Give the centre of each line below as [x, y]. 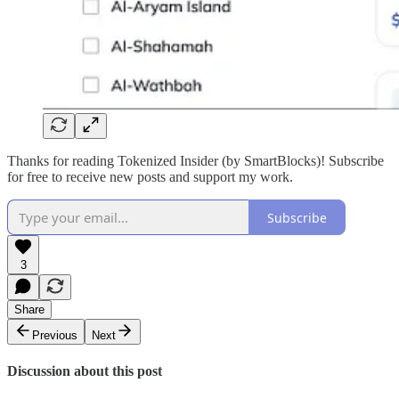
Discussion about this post [85, 371]
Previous [55, 336]
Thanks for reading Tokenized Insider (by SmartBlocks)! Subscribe [195, 161]
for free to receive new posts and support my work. [150, 177]
